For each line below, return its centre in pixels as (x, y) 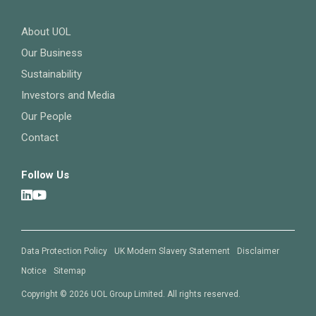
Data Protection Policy (64, 251)
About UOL (46, 32)
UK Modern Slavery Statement (172, 251)
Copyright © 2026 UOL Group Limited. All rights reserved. (131, 294)
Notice (34, 271)
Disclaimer (258, 251)
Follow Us (45, 175)
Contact (40, 138)
